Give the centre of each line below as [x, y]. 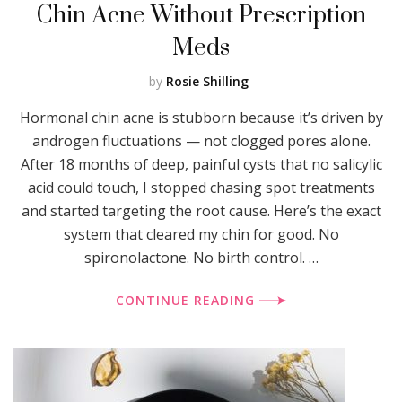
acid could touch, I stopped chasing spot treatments [201, 187]
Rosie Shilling [207, 81]
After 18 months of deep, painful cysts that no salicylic [201, 164]
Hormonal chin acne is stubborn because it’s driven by [201, 117]
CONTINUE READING [188, 300]
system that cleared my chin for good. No [201, 234]
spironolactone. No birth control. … [201, 257]
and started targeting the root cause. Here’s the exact [201, 210]
